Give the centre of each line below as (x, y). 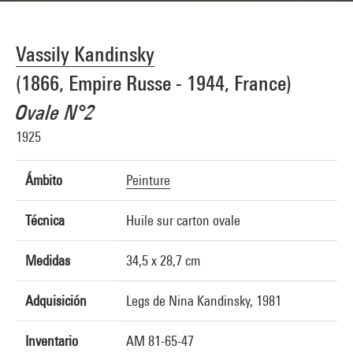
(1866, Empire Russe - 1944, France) (154, 83)
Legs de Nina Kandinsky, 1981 (204, 301)
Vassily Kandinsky (85, 54)
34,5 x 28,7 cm (163, 260)
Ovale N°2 (55, 112)
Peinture (148, 180)
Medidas (48, 260)
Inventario (52, 341)
